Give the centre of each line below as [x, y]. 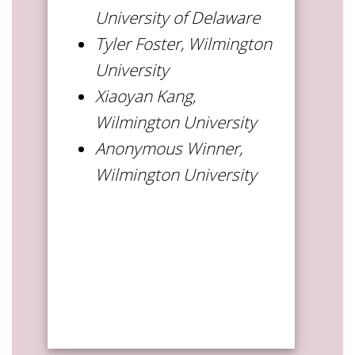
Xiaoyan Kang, [145, 95]
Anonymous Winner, [169, 148]
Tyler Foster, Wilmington [183, 43]
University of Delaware [177, 17]
